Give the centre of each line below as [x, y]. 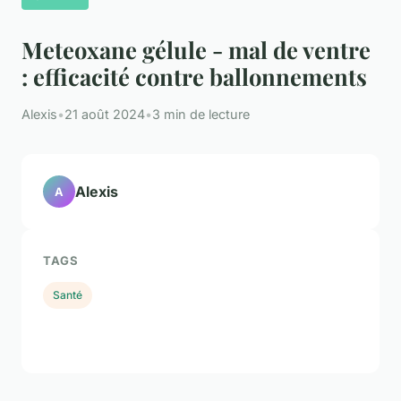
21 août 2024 [105, 115]
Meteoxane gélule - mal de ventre [196, 50]
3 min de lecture [201, 115]
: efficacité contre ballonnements [194, 77]
